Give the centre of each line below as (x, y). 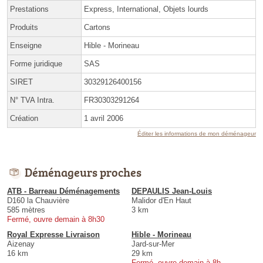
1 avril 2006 (104, 119)
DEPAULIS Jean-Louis (172, 191)
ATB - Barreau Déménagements (63, 191)
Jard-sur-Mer (153, 244)
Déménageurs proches (83, 172)
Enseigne (26, 46)
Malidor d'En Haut (161, 201)
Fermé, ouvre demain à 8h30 (56, 220)
